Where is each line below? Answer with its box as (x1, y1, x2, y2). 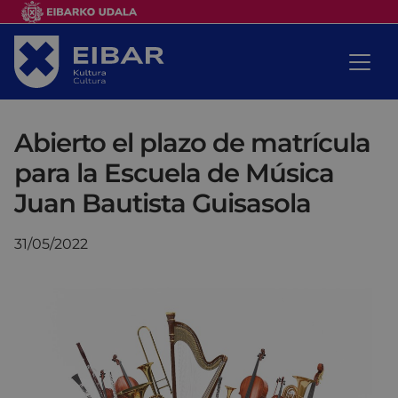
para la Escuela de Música (14, 156, 334, 188)
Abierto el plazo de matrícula (14, 126, 370, 158)
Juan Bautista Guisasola (14, 187, 311, 219)
